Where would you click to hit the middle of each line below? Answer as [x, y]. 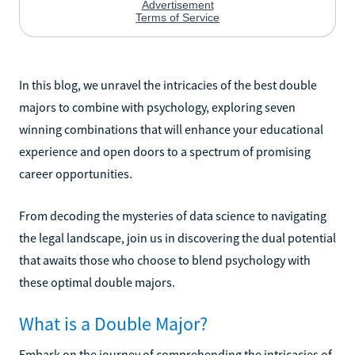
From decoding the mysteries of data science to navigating [173, 215]
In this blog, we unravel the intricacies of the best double [168, 84]
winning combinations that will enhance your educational [171, 129]
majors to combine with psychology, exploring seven [157, 107]
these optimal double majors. [97, 282]
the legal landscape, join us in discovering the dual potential [177, 237]
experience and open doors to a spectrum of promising [165, 151]
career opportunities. [76, 173]
